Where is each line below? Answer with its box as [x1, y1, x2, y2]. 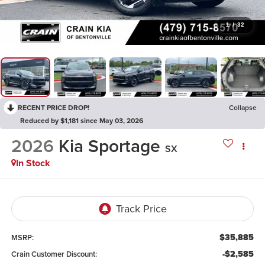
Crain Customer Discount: [11, 248, 97, 260]
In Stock [15, 156, 50, 170]
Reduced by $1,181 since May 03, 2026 [20, 115, 143, 125]
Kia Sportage [58, 133, 160, 159]
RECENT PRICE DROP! [18, 102, 89, 112]
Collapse [229, 102, 257, 112]
